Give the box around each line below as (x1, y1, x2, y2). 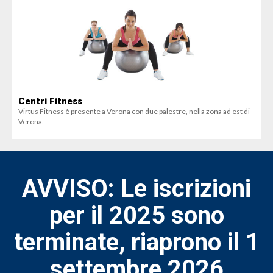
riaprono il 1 (130, 228, 260, 257)
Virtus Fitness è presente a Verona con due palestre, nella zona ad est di (18, 107, 250, 116)
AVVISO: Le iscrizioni (22, 174, 251, 203)
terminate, (13, 228, 131, 257)
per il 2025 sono (49, 201, 224, 230)
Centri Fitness (18, 96, 82, 107)
